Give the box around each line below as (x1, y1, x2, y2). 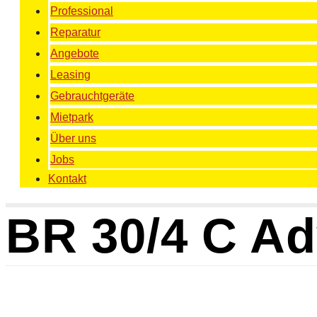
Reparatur (50, 25, 100, 38)
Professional (50, 4, 113, 17)
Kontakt (48, 172, 86, 185)
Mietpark (50, 110, 93, 123)
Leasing (50, 68, 91, 81)
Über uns (50, 132, 96, 144)
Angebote (50, 47, 99, 59)
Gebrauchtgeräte (50, 89, 134, 102)
